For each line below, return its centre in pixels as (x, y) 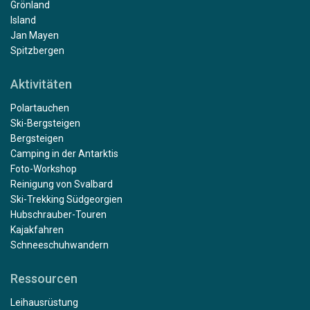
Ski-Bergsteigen (45, 123)
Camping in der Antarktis (64, 153)
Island (23, 20)
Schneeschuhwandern (60, 245)
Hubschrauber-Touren (58, 214)
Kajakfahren (37, 229)
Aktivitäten (41, 84)
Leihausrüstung (44, 302)
